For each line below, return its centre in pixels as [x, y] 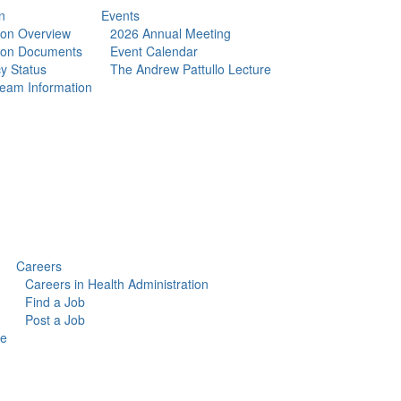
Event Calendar [154, 51]
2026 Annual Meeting [170, 33]
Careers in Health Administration [117, 284]
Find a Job [55, 302]
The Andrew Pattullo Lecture [190, 69]
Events [120, 15]
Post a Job [55, 320]
